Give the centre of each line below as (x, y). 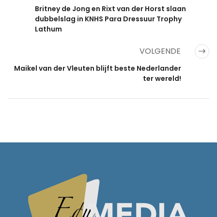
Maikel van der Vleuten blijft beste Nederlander (98, 69)
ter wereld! (162, 79)
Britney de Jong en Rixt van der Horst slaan (110, 9)
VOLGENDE (161, 51)
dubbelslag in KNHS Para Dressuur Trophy (108, 19)
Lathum (48, 29)
